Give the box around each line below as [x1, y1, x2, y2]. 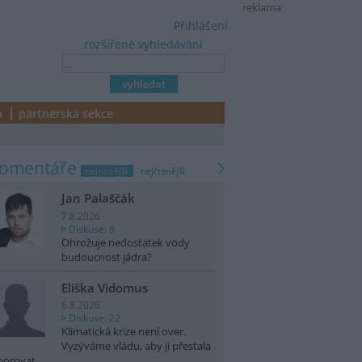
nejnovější [85, 165, 128, 177]
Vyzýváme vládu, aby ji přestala [61, 339, 211, 354]
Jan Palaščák [61, 190, 135, 207]
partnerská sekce [19, 106, 113, 121]
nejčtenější [141, 165, 185, 177]
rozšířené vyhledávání [84, 36, 203, 52]
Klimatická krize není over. [61, 324, 186, 339]
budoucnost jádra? [61, 249, 152, 264]
